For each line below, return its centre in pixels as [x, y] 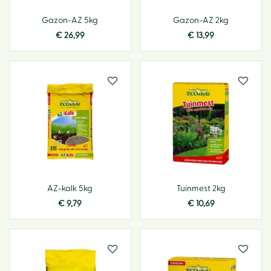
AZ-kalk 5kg [70, 188]
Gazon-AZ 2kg [201, 21]
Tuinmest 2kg [201, 188]
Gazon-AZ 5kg [70, 21]
